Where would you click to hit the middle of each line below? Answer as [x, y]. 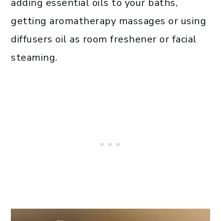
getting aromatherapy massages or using [109, 21]
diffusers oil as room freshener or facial [104, 39]
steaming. [34, 58]
